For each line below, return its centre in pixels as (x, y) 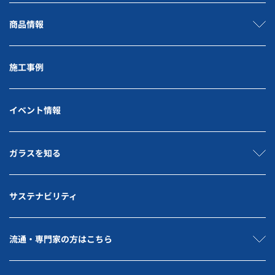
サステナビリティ (43, 196)
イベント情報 (35, 110)
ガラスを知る (35, 153)
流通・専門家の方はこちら (61, 239)
